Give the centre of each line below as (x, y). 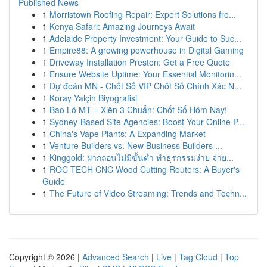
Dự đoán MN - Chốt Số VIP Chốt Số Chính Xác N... (145, 86)
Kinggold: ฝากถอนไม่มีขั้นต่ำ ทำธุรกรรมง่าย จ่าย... (142, 157)
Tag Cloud (198, 257)
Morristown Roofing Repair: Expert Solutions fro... (143, 14)
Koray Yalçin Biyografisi (93, 98)
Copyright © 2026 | (46, 257)
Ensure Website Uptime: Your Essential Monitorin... (145, 74)
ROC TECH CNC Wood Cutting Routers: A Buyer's (145, 169)
